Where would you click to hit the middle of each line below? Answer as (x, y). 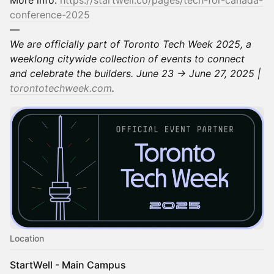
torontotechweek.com (61, 88)
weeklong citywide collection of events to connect (127, 58)
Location (27, 238)
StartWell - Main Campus (68, 265)
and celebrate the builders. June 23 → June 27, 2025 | (135, 73)
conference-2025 (50, 14)
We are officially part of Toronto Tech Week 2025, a (131, 44)
